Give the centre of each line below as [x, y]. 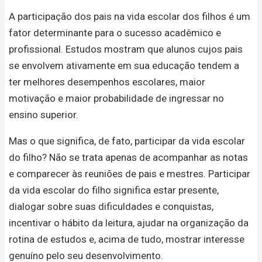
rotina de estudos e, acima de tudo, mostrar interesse [127, 239]
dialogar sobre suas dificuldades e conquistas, [111, 207]
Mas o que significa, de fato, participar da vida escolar [127, 141]
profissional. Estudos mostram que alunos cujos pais [126, 49]
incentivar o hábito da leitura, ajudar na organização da [129, 223]
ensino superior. [44, 115]
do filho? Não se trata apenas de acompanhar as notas [128, 158]
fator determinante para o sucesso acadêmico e [115, 33]
